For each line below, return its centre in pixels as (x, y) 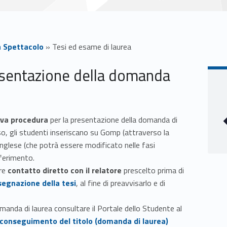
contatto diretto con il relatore (65, 171)
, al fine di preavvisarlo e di (121, 183)
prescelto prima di (153, 171)
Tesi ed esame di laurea (92, 46)
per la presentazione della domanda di (114, 120)
